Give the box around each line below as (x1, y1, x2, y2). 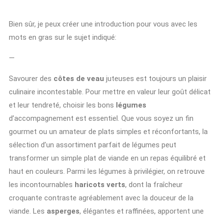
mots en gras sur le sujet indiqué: (9, 32, 116, 42)
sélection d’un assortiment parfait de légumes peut (9, 140, 176, 149)
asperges (47, 206, 80, 216)
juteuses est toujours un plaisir (104, 74, 207, 83)
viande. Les (9, 206, 47, 216)
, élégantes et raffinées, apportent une (80, 206, 204, 216)
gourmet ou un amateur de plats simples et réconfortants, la (9, 127, 208, 136)
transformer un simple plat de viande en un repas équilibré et (9, 153, 206, 163)
